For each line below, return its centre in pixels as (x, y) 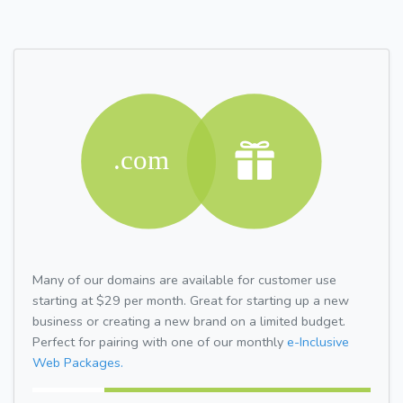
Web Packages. (78, 362)
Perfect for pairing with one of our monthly (160, 341)
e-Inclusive (318, 341)
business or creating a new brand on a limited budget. (189, 321)
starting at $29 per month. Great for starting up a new (191, 300)
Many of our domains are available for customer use (184, 279)
